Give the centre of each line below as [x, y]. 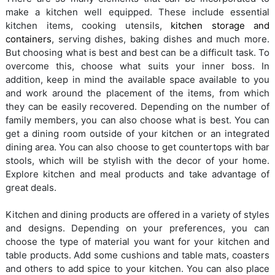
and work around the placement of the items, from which [137, 93]
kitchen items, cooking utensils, [88, 26]
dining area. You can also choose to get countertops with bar [137, 147]
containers [29, 39]
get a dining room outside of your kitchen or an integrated [137, 134]
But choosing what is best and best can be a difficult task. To [137, 53]
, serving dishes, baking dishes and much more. [161, 39]
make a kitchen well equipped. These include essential [137, 12]
